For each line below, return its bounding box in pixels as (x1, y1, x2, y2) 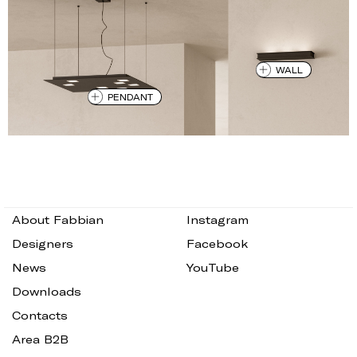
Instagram (186, 213, 249, 227)
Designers (12, 237, 73, 251)
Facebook (186, 237, 248, 251)
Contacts (12, 308, 68, 323)
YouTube (186, 261, 239, 275)
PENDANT (108, 91, 154, 102)
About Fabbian (12, 213, 104, 227)
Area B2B (12, 332, 69, 347)
